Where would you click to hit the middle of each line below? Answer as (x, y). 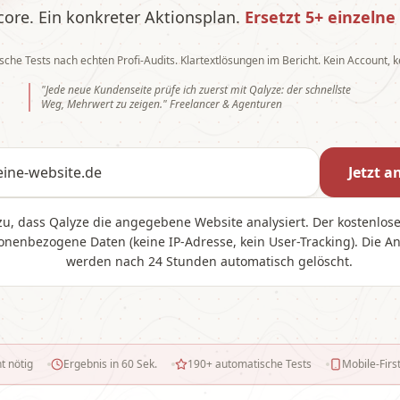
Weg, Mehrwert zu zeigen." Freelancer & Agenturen (162, 104)
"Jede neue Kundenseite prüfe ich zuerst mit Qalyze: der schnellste (196, 90)
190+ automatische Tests (154, 364)
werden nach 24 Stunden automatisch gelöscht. (209, 261)
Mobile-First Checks (296, 364)
